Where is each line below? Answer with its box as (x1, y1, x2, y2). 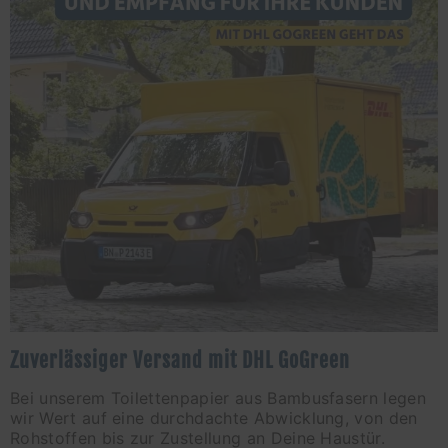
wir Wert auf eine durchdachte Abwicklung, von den (10, 408, 418, 429)
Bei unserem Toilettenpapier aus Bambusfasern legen (10, 388, 427, 409)
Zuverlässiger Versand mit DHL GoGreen (10, 347, 350, 373)
